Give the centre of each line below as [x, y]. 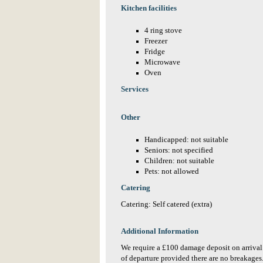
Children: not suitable [179, 161]
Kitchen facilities [149, 8]
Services [135, 89]
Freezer [156, 41]
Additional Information [160, 231]
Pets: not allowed [172, 171]
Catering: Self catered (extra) [166, 204]
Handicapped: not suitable [186, 140]
